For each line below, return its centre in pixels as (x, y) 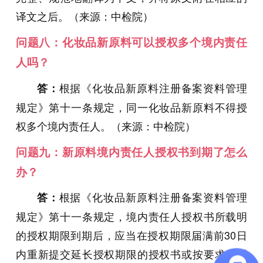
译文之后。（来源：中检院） (84, 16)
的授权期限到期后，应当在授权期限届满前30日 (131, 235)
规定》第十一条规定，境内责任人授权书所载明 (131, 216)
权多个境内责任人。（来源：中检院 (100, 126)
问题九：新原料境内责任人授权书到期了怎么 (131, 151)
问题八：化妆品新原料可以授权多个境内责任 (131, 42)
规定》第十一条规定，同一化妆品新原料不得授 (131, 107)
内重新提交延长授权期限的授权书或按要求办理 (131, 254)
